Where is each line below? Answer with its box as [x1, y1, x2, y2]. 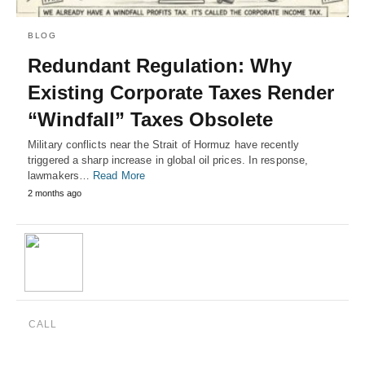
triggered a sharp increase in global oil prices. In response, [28, 153, 309, 166]
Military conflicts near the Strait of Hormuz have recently [28, 138, 299, 151]
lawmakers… [28, 169, 94, 182]
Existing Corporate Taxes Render [28, 81, 334, 103]
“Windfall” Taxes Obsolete [28, 108, 273, 130]
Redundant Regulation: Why [28, 54, 292, 77]
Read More [93, 169, 146, 182]
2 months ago [28, 187, 81, 198]
